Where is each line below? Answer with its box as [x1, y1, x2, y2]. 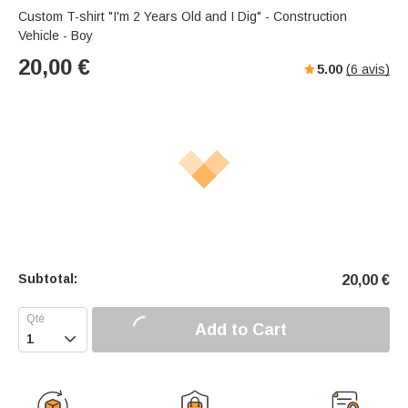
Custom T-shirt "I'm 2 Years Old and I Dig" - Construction [18, 9, 347, 25]
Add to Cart [195, 320, 287, 339]
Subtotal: [18, 271, 77, 287]
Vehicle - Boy [18, 28, 93, 44]
